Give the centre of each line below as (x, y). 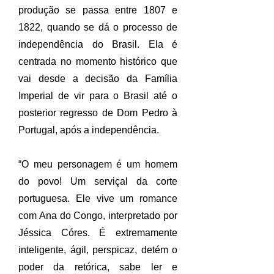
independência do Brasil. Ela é (98, 44)
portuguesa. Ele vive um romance (98, 198)
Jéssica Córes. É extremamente (98, 233)
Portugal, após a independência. (89, 130)
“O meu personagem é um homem (98, 164)
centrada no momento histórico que (98, 61)
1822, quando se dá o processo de (98, 27)
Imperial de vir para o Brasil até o (98, 96)
